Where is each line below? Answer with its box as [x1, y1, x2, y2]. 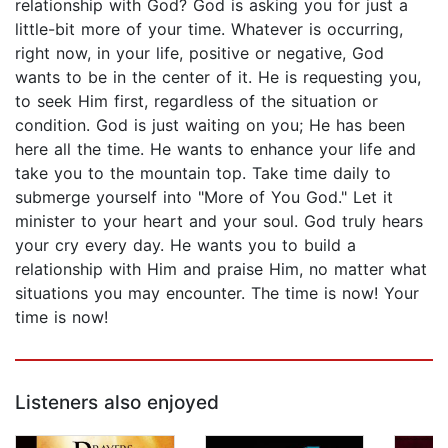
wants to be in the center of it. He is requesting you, [15, 67, 421, 88]
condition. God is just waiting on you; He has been [15, 115, 405, 136]
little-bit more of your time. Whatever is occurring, [15, 19, 403, 40]
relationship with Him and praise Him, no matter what [15, 259, 427, 280]
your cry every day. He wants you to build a [15, 235, 356, 256]
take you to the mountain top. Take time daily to [15, 163, 391, 184]
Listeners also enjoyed [15, 391, 219, 415]
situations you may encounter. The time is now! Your [15, 283, 419, 304]
